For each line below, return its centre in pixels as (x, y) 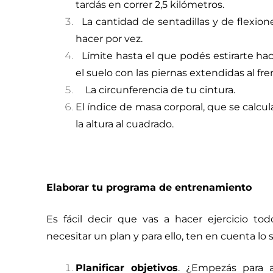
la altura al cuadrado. (125, 124)
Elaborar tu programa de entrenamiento (149, 188)
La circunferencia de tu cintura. (161, 90)
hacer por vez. (109, 39)
